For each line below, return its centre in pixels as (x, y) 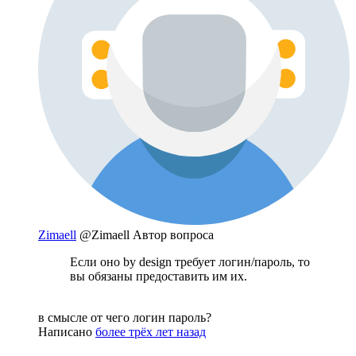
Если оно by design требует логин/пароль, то (190, 261)
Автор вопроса (173, 234)
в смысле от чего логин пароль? (125, 317)
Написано (67, 331)
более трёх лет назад (151, 331)
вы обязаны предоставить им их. (159, 276)
